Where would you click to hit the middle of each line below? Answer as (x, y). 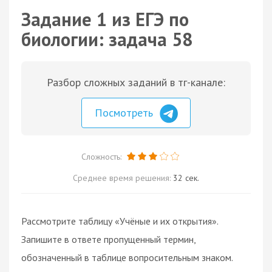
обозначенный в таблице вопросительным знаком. (127, 257)
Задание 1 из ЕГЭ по (105, 19)
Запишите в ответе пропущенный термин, (108, 239)
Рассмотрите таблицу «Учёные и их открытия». (120, 221)
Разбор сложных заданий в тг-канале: (136, 82)
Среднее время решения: (123, 178)
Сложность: (102, 156)
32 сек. (186, 178)
